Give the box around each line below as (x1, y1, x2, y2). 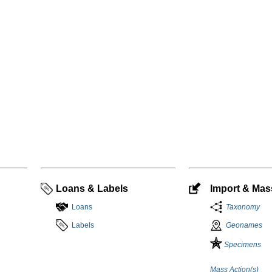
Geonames (226, 221, 263, 230)
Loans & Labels (56, 183, 128, 194)
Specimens (222, 240, 262, 250)
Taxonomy (222, 203, 260, 212)
